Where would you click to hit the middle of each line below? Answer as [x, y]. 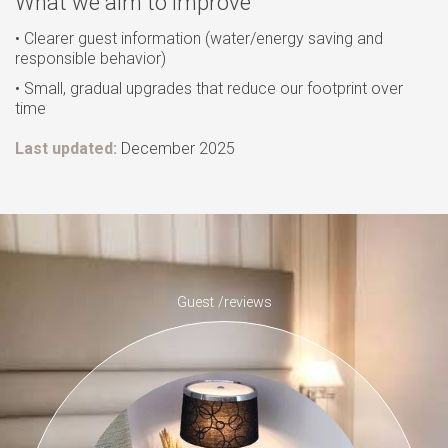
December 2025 [176, 148]
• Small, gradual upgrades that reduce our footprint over [209, 88]
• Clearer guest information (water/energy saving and [199, 38]
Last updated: [66, 148]
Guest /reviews [224, 302]
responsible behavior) [90, 58]
